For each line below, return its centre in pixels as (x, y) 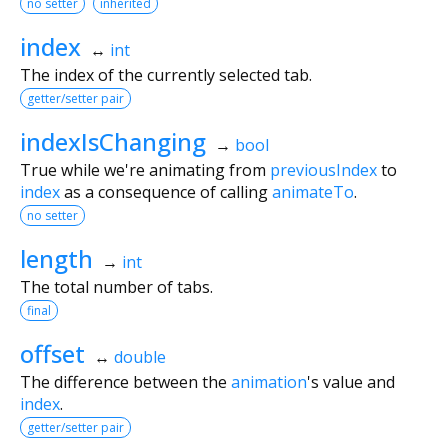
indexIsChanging (113, 141)
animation (269, 381)
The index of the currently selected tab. (166, 74)
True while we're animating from (145, 169)
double (139, 356)
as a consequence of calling (166, 191)
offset (52, 353)
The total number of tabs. (116, 286)
